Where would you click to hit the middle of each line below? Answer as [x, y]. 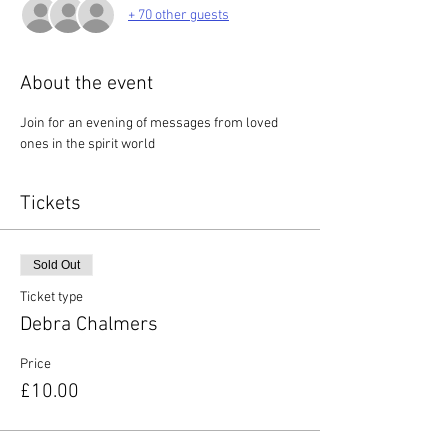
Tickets [50, 204]
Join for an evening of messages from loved [150, 123]
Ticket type [51, 297]
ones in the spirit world [87, 144]
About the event [86, 84]
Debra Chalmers [89, 325]
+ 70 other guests [178, 15]
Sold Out [56, 265]
